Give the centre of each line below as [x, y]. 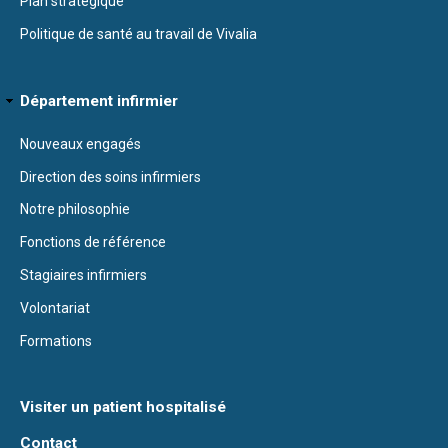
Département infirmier [99, 100]
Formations [56, 340]
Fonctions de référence [93, 242]
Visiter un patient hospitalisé [123, 407]
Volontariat [55, 307]
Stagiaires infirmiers [83, 274]
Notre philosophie [75, 209]
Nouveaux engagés [80, 143]
